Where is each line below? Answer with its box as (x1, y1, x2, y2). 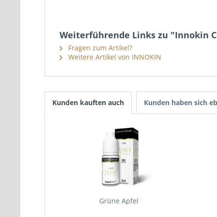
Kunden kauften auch (52, 98, 124, 107)
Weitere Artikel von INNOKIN (66, 52, 161, 62)
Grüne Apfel (99, 196, 139, 205)
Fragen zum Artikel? (66, 43, 132, 52)
